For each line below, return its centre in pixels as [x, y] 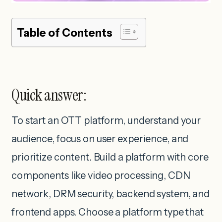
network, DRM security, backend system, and [111, 194]
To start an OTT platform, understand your [106, 121]
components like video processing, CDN [101, 176]
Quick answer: [49, 95]
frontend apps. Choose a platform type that [108, 212]
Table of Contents [65, 33]
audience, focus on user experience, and [100, 139]
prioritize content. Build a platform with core [110, 157]
